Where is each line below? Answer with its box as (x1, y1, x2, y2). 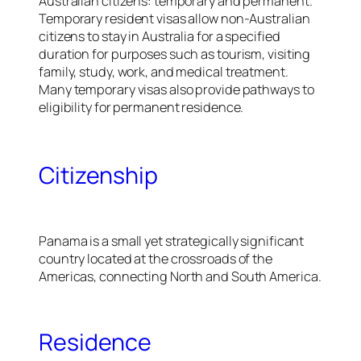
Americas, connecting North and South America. (39, 268, 322, 286)
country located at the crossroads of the (39, 250, 272, 268)
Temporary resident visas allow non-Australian (39, 9, 310, 27)
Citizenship (39, 159, 158, 191)
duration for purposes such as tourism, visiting (39, 44, 311, 63)
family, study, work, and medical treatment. (39, 62, 288, 81)
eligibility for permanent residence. (39, 98, 244, 116)
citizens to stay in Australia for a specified (39, 27, 280, 45)
